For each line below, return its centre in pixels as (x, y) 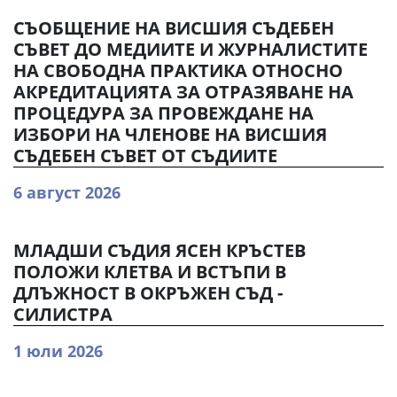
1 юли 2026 (58, 351)
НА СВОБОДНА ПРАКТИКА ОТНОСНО (178, 70)
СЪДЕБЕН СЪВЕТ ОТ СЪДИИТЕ (145, 156)
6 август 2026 (67, 192)
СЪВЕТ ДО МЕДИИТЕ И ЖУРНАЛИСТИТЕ (191, 49)
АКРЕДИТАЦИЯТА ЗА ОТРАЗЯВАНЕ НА (183, 92)
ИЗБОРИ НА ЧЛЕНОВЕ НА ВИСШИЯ (170, 134)
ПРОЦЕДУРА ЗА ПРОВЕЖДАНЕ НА (163, 113)
